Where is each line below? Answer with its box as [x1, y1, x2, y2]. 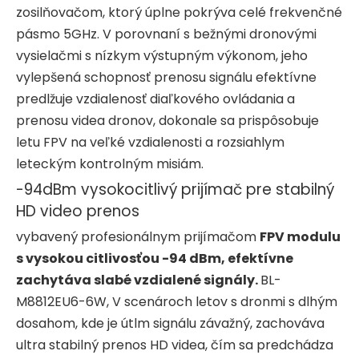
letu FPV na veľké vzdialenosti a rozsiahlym [16, 132, 284, 151]
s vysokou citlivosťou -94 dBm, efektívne [16, 248, 293, 268]
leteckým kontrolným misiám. [16, 154, 204, 173]
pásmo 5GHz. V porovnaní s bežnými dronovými [16, 24, 317, 43]
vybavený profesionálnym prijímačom [16, 227, 260, 246]
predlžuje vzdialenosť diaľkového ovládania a [16, 89, 295, 108]
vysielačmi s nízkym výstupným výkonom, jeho [16, 46, 308, 65]
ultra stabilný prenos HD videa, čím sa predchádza [16, 335, 333, 354]
